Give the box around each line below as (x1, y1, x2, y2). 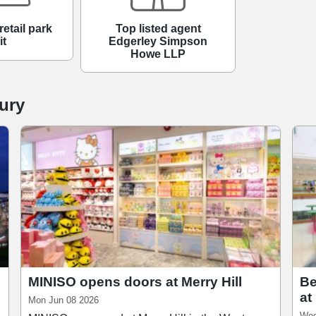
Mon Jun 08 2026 (28, 294, 99, 305)
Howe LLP (130, 47, 186, 60)
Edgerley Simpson (109, 35, 207, 47)
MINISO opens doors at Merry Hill (28, 274, 242, 289)
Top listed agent (115, 22, 201, 35)
